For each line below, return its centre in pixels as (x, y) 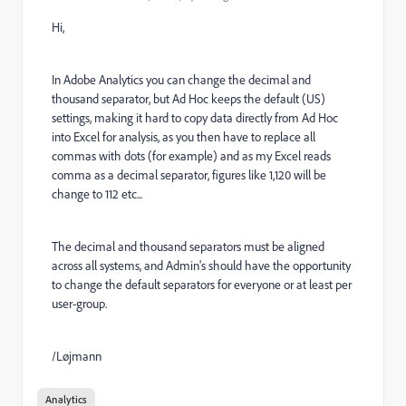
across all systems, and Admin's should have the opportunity (201, 266)
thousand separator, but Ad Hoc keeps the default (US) (188, 99)
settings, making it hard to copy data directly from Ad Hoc (195, 118)
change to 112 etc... (97, 194)
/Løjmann (77, 356)
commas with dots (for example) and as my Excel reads (191, 156)
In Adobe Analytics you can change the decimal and (181, 80)
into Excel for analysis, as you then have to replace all (184, 137)
